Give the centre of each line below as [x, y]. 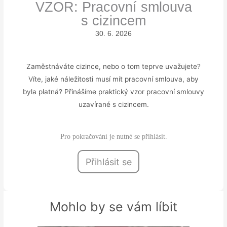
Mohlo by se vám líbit [113, 207]
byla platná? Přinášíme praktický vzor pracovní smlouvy [113, 92]
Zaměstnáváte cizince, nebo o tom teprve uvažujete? [113, 67]
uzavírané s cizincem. [113, 105]
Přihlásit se [108, 162]
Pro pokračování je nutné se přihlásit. [113, 137]
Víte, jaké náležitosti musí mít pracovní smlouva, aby [113, 79]
